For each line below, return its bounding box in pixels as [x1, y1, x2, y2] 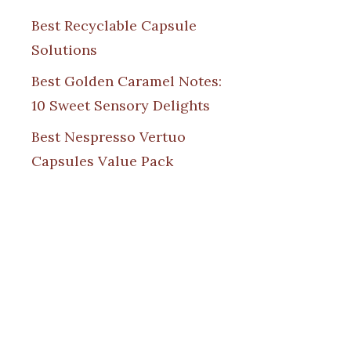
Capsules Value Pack [31, 151, 173, 170]
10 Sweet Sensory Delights [31, 96, 210, 114]
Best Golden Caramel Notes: [31, 71, 222, 90]
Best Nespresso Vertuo [31, 127, 186, 146]
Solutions [31, 40, 97, 59]
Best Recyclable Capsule [31, 16, 197, 34]
